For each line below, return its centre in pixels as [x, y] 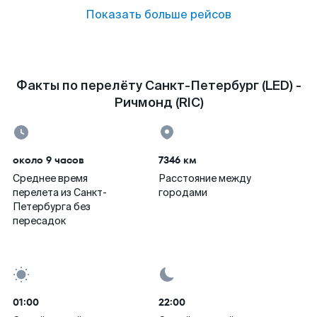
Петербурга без [52, 207]
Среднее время [50, 178]
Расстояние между [205, 178]
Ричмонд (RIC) [158, 103]
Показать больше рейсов [158, 15]
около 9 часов [48, 160]
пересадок [39, 221]
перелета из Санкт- [60, 192]
